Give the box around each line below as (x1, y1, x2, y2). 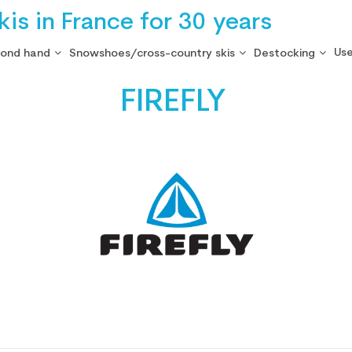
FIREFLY (119, 87, 225, 119)
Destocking (253, 47, 315, 60)
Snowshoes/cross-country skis (68, 47, 235, 60)
